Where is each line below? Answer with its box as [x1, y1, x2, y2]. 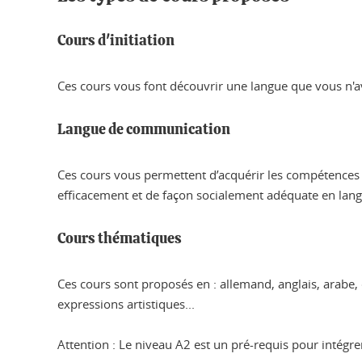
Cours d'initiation [57, 34, 175, 48]
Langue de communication [57, 123, 230, 137]
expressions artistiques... [57, 296, 195, 312]
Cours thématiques [57, 232, 182, 246]
